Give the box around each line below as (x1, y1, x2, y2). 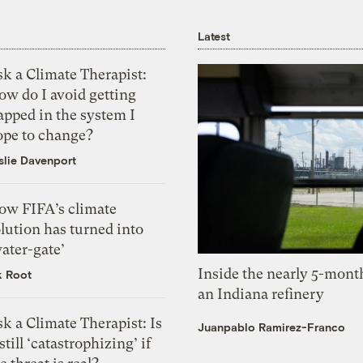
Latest (198, 28, 230, 43)
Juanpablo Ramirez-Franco (198, 319, 346, 334)
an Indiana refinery (198, 284, 325, 302)
